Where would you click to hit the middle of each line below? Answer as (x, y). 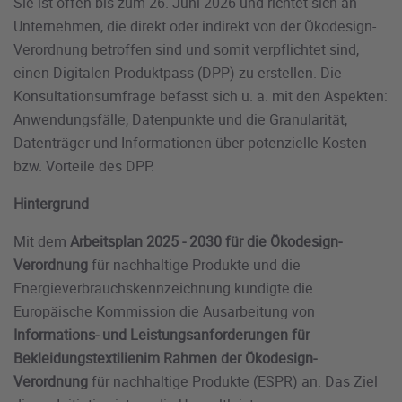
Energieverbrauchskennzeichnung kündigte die (163, 288)
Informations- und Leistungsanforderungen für (162, 335)
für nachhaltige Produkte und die (194, 265)
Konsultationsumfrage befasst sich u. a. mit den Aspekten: (201, 96)
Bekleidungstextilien (79, 358)
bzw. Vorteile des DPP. (86, 166)
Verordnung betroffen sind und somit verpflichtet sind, (186, 50)
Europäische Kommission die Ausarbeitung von (164, 312)
